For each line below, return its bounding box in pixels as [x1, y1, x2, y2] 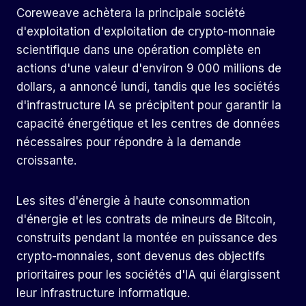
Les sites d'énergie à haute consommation [16, 194, 250, 208]
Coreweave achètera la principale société [16, 6, 245, 20]
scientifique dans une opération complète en [16, 43, 261, 57]
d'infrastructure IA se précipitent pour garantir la [16, 98, 281, 113]
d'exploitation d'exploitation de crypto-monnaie [16, 25, 275, 39]
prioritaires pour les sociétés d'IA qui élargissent [16, 268, 280, 282]
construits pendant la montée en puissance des [16, 231, 277, 245]
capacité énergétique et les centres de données [16, 117, 280, 131]
